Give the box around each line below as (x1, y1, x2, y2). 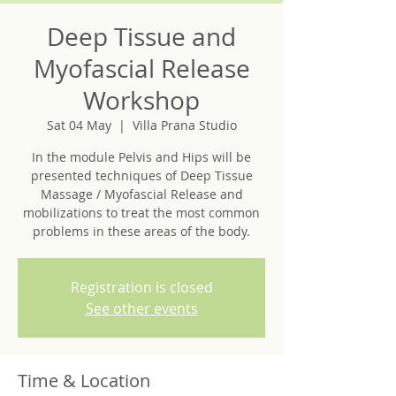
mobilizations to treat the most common (23, 204, 260, 221)
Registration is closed (70, 278, 213, 297)
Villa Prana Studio (132, 117, 237, 133)
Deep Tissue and (47, 20, 236, 53)
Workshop (83, 84, 200, 117)
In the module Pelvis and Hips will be (32, 148, 251, 165)
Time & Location (18, 369, 150, 392)
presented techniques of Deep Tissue (30, 167, 253, 184)
